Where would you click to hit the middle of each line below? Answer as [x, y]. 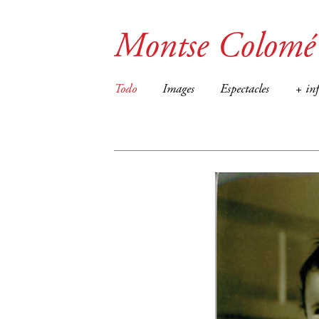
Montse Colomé [214, 48]
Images [178, 90]
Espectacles [245, 90]
